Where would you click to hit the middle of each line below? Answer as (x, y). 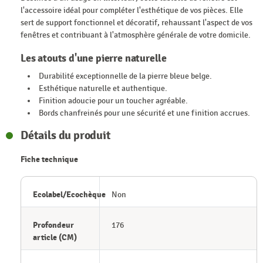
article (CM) (55, 237)
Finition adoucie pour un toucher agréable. (114, 100)
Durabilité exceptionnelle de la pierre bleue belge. (126, 76)
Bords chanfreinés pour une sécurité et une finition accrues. (145, 113)
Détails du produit (66, 135)
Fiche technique (49, 159)
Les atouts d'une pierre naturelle (94, 58)
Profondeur (53, 225)
